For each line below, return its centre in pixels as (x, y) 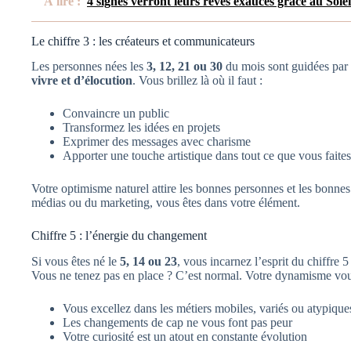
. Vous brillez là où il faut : (197, 81)
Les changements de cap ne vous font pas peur (177, 323)
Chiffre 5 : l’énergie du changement (119, 236)
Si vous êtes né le (76, 262)
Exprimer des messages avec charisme (157, 142)
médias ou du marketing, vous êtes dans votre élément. (166, 203)
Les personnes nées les (89, 67)
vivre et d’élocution (82, 81)
